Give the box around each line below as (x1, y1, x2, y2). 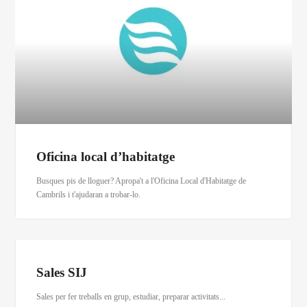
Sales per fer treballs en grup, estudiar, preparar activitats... (36, 292, 226, 302)
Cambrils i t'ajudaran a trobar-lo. (36, 190, 141, 200)
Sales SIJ (36, 265, 88, 280)
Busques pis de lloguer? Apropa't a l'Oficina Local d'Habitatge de (36, 176, 247, 186)
